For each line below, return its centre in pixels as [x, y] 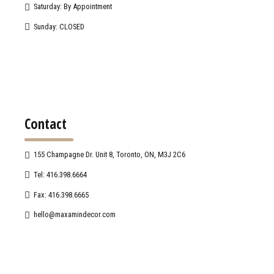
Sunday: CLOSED [59, 26]
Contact [46, 124]
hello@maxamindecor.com [75, 215]
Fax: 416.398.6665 [61, 194]
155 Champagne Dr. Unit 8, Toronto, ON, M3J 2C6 [110, 155]
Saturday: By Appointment [73, 7]
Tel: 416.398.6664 [61, 174]
